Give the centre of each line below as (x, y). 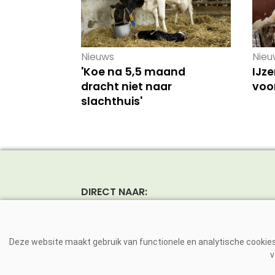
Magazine (105, 232)
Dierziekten (109, 250)
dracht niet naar (126, 87)
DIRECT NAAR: (114, 192)
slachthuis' (111, 102)
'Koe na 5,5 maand (133, 72)
